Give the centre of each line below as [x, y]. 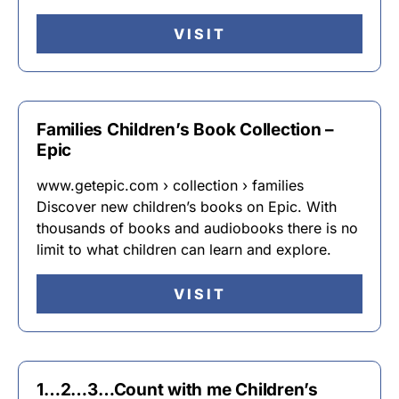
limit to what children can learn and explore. [184, 249]
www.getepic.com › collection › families [170, 185]
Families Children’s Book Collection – [186, 130]
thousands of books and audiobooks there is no [197, 228]
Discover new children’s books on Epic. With [187, 207]
